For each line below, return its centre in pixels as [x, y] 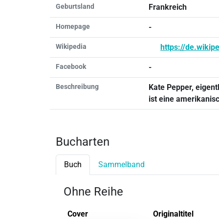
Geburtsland [75, 6]
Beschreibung [77, 86]
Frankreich [168, 7]
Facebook [71, 66]
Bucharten [83, 142]
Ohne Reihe [93, 191]
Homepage [73, 26]
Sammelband [121, 164]
